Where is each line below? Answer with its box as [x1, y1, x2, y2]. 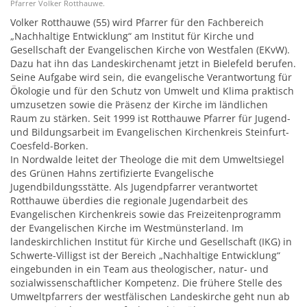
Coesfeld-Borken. [10, 139, 88, 152]
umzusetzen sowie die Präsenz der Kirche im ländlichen [10, 98, 268, 111]
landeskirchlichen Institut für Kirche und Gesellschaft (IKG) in [10, 235, 292, 248]
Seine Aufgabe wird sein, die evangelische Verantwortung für [10, 71, 292, 84]
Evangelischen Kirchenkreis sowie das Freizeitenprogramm [10, 208, 281, 221]
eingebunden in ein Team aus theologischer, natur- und [10, 262, 269, 275]
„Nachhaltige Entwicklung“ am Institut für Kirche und [10, 29, 254, 42]
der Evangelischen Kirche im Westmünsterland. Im [10, 221, 243, 234]
